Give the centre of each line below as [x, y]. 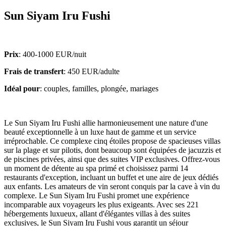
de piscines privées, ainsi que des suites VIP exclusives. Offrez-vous [112, 159]
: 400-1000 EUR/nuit [52, 54]
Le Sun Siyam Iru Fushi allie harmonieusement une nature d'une [106, 123]
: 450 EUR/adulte [92, 72]
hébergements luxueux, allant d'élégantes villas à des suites [97, 214]
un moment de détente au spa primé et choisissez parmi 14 [96, 168]
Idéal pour [22, 89]
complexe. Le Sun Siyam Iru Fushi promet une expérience [97, 196]
